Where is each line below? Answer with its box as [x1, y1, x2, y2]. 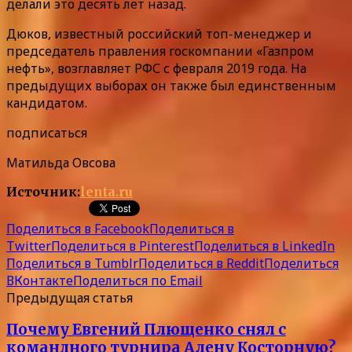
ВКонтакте [6, 271, 73, 289]
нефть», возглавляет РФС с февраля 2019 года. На [6, 59, 306, 77]
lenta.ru [80, 183, 133, 200]
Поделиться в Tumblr [6, 254, 138, 272]
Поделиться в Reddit [138, 254, 264, 272]
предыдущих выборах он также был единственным [6, 76, 336, 94]
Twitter [6, 236, 51, 255]
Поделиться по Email [73, 271, 203, 289]
